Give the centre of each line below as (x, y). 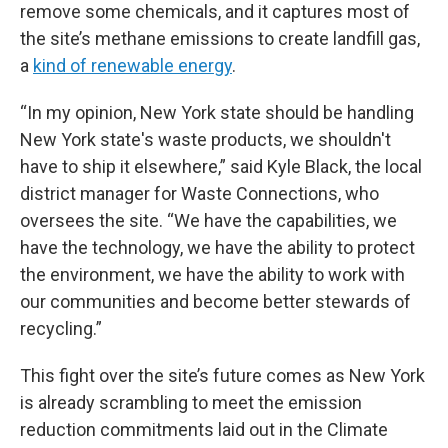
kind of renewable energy (132, 65)
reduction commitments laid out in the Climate (204, 429)
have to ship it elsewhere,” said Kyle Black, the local (221, 166)
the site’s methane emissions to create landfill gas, (220, 38)
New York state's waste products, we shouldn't (205, 139)
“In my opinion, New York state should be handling (217, 112)
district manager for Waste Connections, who (199, 193)
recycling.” (61, 328)
